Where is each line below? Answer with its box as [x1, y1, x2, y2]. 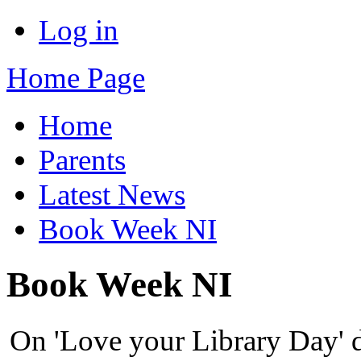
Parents [39, 143, 126, 176]
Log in [39, 14, 118, 47]
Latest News [39, 178, 185, 211]
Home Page [6, 61, 145, 94]
